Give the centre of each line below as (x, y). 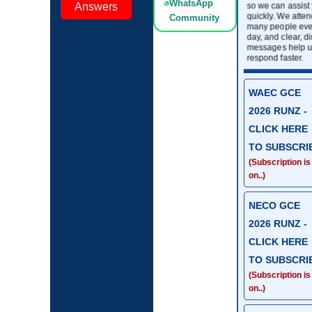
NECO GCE (274, 205)
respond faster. (275, 57)
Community (194, 18)
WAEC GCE (274, 92)
